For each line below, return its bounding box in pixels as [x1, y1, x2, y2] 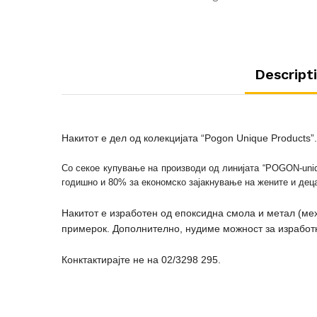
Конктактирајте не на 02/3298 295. [62, 254, 221, 266]
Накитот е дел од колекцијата [62, 132, 201, 144]
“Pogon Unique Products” [201, 132, 314, 144]
